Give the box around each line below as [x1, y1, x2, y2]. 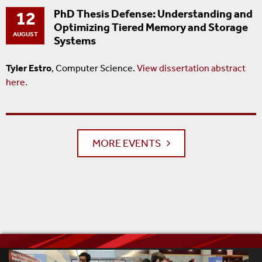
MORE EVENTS [92, 137, 161, 150]
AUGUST [12, 30, 38, 39]
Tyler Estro [6, 63, 51, 74]
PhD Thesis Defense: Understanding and [54, 7, 253, 21]
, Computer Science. [51, 63, 137, 74]
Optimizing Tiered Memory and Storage [54, 20, 248, 35]
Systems [54, 34, 96, 48]
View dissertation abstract [137, 63, 246, 74]
